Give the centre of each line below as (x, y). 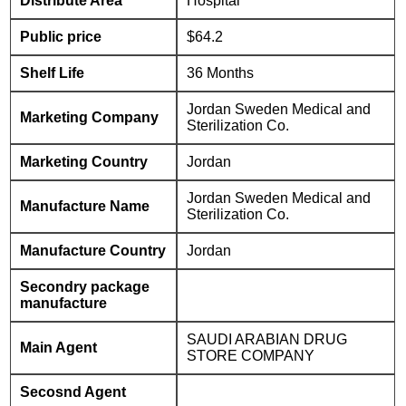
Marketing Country (84, 162)
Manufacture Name (85, 206)
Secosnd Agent (73, 392)
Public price (61, 37)
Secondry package (85, 287)
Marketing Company (90, 117)
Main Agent (59, 348)
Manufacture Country (93, 251)
